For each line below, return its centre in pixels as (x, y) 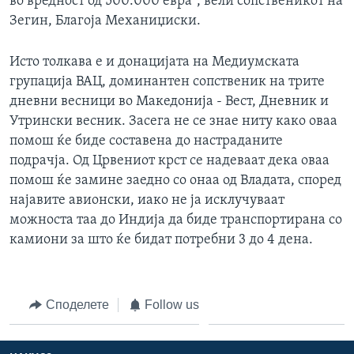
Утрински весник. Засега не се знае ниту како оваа (173, 121)
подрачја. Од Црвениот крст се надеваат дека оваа (169, 160)
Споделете (77, 304)
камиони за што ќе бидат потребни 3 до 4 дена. (161, 239)
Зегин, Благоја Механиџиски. (105, 21)
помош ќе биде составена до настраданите (146, 141)
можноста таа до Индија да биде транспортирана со (176, 220)
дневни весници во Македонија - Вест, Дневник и (169, 101)
